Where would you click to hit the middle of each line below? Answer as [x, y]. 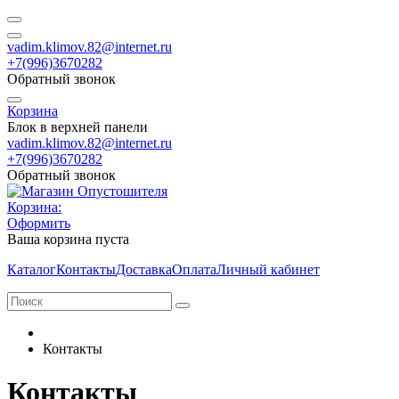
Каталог [32, 269]
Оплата [194, 269]
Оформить [39, 223]
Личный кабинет [268, 269]
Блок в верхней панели [77, 127]
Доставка [144, 269]
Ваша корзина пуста [68, 239]
